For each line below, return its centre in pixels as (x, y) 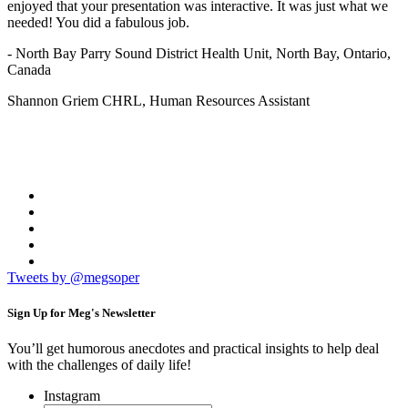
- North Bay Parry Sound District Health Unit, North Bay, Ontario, (199, 53)
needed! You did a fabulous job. (98, 22)
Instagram (72, 396)
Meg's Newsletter (112, 312)
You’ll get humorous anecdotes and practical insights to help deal (193, 349)
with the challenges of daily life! (99, 365)
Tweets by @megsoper (73, 277)
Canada (29, 69)
